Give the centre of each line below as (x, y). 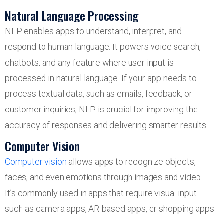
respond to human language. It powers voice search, (103, 46)
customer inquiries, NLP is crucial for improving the (101, 109)
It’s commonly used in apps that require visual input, (101, 193)
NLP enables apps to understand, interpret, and (93, 31)
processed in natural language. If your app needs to (101, 78)
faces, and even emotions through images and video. (104, 177)
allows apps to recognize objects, (131, 161)
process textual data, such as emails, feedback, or (99, 93)
